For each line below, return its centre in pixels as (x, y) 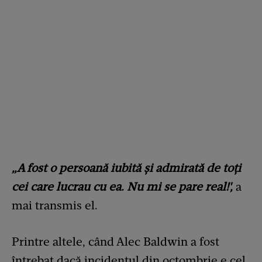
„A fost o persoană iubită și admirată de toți (126, 168)
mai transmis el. (55, 205)
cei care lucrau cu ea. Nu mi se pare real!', (122, 186)
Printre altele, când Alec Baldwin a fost (116, 241)
